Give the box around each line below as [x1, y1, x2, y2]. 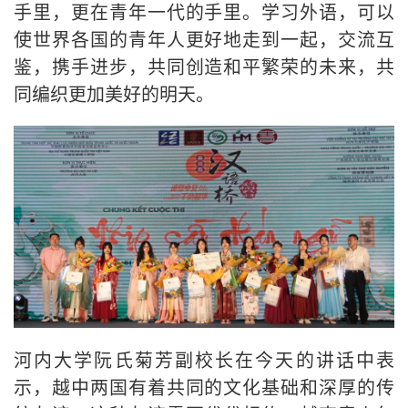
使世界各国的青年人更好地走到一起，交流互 [14, 25, 394, 52]
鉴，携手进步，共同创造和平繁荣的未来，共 [14, 52, 394, 79]
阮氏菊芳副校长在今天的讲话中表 [94, 345, 395, 372]
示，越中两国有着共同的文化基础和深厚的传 [14, 372, 394, 400]
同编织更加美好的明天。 [14, 79, 214, 107]
